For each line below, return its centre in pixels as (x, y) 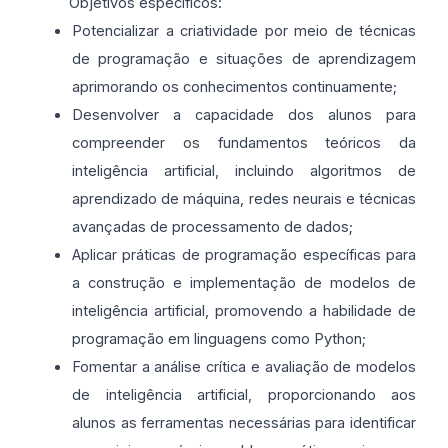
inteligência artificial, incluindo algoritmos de (244, 171)
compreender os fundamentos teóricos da (244, 143)
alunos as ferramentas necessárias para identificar (244, 423)
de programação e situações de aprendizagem (244, 59)
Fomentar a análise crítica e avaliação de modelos (244, 367)
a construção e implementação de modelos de (244, 283)
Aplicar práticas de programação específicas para (244, 255)
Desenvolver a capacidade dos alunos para (244, 115)
